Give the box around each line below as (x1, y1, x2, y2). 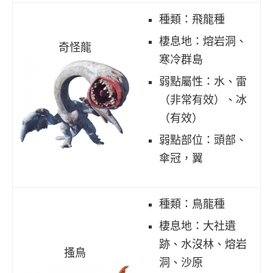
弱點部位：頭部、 (159, 133, 247, 146)
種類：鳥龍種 (159, 197, 225, 210)
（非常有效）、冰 (159, 93, 247, 106)
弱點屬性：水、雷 (159, 75, 247, 88)
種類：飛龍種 (159, 13, 225, 26)
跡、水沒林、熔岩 (159, 238, 247, 250)
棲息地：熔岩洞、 (159, 35, 247, 48)
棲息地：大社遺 (159, 219, 236, 232)
